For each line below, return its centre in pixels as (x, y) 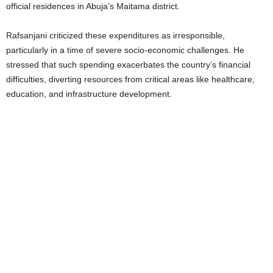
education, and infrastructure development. (89, 94)
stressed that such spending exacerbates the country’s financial (128, 65)
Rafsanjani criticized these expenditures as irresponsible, (115, 36)
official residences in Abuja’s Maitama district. (93, 6)
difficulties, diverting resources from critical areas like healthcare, (130, 80)
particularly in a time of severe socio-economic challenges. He (125, 50)
